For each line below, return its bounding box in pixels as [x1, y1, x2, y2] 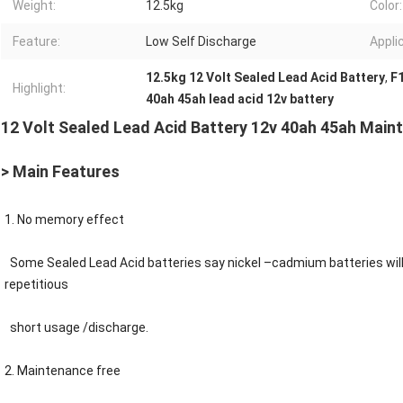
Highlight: [13, 81, 66, 96]
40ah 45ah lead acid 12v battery [146, 92, 334, 107]
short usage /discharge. [4, 320, 148, 336]
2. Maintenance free [4, 363, 121, 379]
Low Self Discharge [146, 34, 256, 49]
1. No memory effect [4, 212, 124, 228]
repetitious [4, 277, 68, 292]
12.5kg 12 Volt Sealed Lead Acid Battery [146, 70, 385, 85]
